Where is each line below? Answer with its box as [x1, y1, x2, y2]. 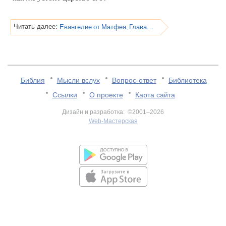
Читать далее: [14, 23, 58, 30]
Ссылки [52, 91, 77, 99]
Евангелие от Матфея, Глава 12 [147, 22, 153, 32]
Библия [20, 76, 45, 84]
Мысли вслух [56, 76, 100, 84]
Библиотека [168, 76, 207, 84]
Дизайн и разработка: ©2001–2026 [62, 108, 164, 116]
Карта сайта [135, 91, 175, 99]
